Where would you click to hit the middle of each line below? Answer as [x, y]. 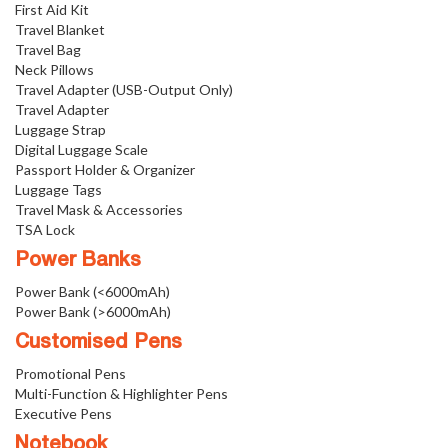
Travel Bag [48, 49]
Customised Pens [98, 343]
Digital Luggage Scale [81, 149]
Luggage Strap [60, 129]
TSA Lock [45, 229]
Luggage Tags [58, 189]
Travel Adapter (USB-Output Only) [124, 89]
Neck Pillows [54, 69]
